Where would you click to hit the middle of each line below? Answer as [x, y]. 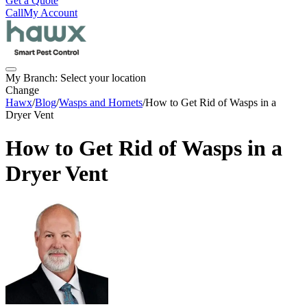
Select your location [103, 78]
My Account [50, 13]
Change [22, 90]
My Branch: [33, 78]
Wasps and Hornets [101, 102]
